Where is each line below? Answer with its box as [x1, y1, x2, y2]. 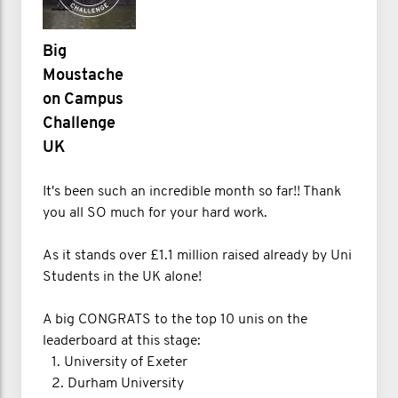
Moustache [43, 67, 123, 84]
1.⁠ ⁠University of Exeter [43, 354, 187, 370]
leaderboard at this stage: [43, 333, 201, 348]
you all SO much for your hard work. [43, 205, 267, 220]
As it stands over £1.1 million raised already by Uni [43, 248, 352, 263]
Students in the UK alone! [43, 269, 202, 284]
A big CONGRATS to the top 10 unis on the [43, 312, 307, 327]
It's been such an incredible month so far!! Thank [43, 184, 341, 199]
